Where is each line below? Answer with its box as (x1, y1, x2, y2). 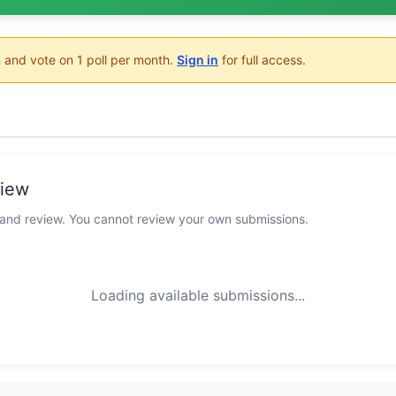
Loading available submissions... (91, 286, 305, 305)
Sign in (177, 52, 218, 68)
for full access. (218, 52, 306, 68)
